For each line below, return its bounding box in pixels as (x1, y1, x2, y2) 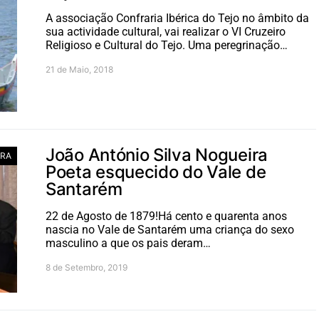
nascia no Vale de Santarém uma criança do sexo (46, 223, 294, 236)
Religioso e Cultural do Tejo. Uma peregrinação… (46, 38, 288, 52)
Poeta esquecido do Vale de (46, 162, 266, 182)
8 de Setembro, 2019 (46, 262, 127, 273)
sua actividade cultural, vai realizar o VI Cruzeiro (46, 25, 286, 38)
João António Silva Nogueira (46, 145, 268, 165)
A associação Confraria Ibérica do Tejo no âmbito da (46, 11, 309, 25)
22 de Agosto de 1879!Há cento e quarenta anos (46, 209, 287, 223)
